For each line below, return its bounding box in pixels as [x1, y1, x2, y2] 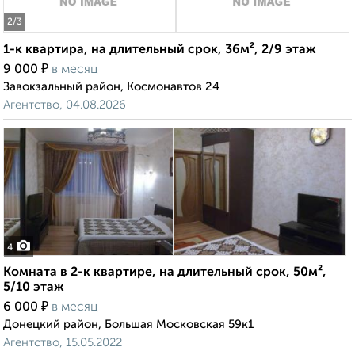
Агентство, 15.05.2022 [3, 337, 122, 349]
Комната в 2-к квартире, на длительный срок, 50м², [3, 266, 326, 280]
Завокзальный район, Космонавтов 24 [3, 81, 219, 94]
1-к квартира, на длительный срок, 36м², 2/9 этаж [3, 44, 316, 57]
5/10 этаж [3, 281, 64, 295]
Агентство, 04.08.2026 [3, 99, 126, 112]
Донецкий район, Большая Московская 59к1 [3, 319, 254, 331]
